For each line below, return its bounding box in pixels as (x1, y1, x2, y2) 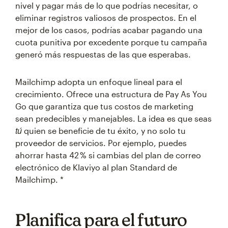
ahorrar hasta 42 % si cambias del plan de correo (15, 150, 201, 160)
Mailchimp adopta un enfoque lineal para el (15, 77, 182, 87)
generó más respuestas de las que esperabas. (15, 49, 191, 60)
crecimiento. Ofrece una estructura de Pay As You (15, 89, 207, 99)
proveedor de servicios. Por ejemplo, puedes (15, 138, 187, 148)
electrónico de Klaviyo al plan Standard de (15, 162, 177, 173)
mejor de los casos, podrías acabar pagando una (15, 25, 203, 35)
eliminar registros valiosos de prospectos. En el (15, 13, 196, 23)
